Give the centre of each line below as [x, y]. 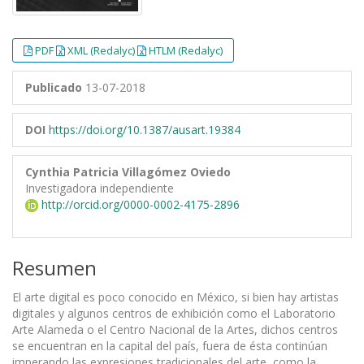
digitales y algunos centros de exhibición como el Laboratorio [174, 313]
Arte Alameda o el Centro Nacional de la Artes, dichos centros [175, 329]
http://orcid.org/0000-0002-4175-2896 [139, 204]
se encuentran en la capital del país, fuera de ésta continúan [170, 345]
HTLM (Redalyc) [186, 50]
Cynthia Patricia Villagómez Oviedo [128, 171]
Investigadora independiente [100, 188]
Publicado [54, 87]
